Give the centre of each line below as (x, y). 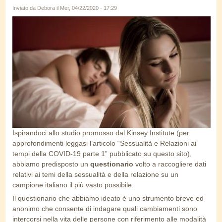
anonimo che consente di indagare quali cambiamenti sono (105, 209)
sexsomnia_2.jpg (52, 29)
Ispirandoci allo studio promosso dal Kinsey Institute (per (101, 133)
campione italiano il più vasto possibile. (74, 185)
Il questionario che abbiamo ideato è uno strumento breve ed (108, 198)
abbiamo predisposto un (51, 164)
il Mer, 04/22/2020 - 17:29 (86, 8)
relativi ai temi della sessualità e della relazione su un (95, 175)
